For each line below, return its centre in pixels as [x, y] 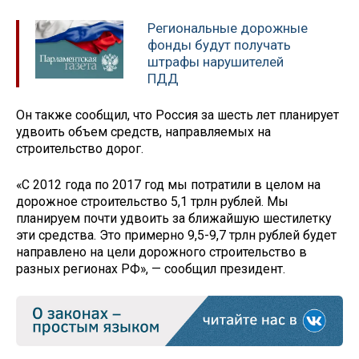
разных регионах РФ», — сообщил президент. [151, 268]
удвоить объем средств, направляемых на [143, 131]
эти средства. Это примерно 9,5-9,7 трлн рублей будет [176, 235]
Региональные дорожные [228, 28]
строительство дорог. [80, 148]
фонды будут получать [219, 45]
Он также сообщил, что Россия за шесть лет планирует [177, 115]
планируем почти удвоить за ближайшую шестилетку [173, 218]
